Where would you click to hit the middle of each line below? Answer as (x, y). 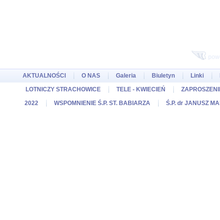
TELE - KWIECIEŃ (141, 89)
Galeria (126, 76)
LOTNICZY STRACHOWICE (63, 89)
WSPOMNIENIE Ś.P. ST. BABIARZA (102, 103)
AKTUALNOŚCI (44, 76)
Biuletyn (163, 76)
